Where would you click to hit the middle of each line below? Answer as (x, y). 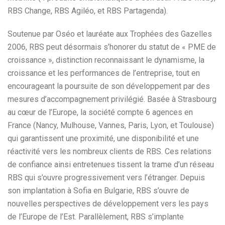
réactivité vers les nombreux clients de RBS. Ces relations (109, 151)
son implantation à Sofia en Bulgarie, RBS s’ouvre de (98, 191)
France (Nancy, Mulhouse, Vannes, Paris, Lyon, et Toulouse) (111, 125)
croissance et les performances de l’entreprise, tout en (104, 73)
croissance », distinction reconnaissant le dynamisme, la (106, 60)
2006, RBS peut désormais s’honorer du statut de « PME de (112, 47)
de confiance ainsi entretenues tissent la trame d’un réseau (111, 164)
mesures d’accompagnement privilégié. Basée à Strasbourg (112, 99)
